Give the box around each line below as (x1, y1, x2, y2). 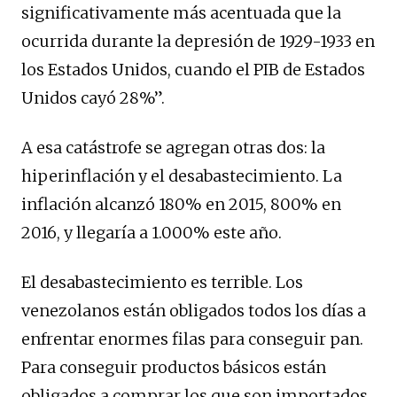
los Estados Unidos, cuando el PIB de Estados (21, 58, 365, 80)
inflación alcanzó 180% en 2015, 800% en (21, 193, 341, 214)
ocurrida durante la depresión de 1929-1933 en (21, 30, 375, 51)
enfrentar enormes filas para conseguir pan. (21, 328, 363, 349)
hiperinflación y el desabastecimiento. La (21, 165, 342, 186)
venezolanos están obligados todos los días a (21, 300, 366, 321)
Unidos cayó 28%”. (21, 87, 165, 108)
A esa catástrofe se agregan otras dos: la (21, 136, 325, 158)
